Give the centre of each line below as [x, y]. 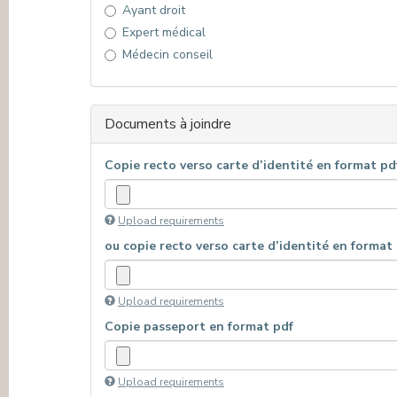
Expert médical [164, 32]
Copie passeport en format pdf [199, 327]
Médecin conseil [167, 54]
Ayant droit [154, 10]
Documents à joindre [168, 124]
